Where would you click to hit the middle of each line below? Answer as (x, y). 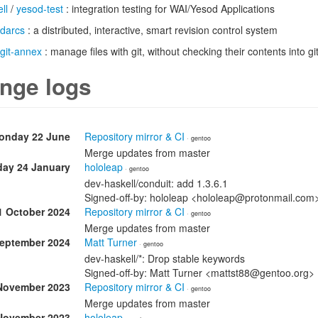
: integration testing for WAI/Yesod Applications (169, 9)
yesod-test (40, 9)
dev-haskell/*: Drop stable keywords (165, 258)
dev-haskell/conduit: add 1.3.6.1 (156, 183)
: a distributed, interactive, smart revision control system (151, 30)
